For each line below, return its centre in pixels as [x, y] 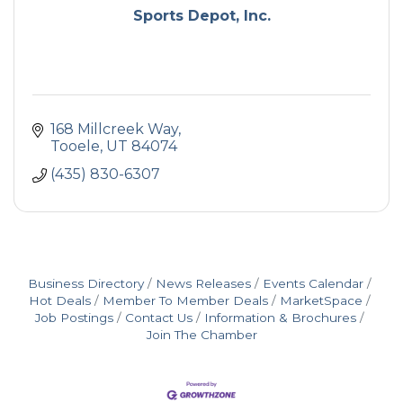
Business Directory [86, 283]
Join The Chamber [201, 335]
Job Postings [74, 318]
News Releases [203, 283]
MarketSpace [321, 300]
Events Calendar [313, 283]
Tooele [75, 146]
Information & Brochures [280, 318]
